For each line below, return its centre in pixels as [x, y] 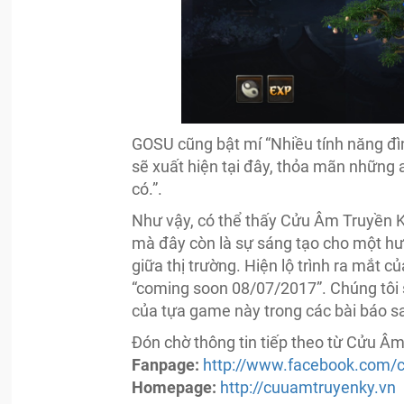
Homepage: [176, 387]
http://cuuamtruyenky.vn [308, 387]
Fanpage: [166, 364]
